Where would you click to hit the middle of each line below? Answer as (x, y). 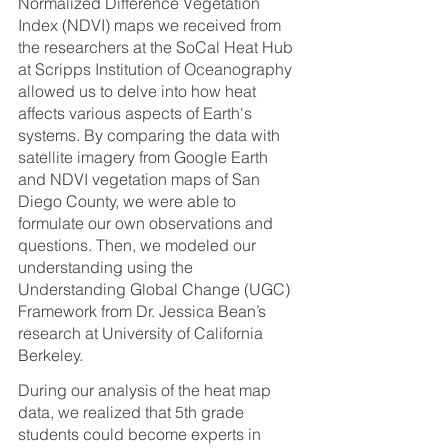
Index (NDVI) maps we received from (151, 24)
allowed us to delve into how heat (139, 90)
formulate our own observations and (147, 222)
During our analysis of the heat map (146, 390)
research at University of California (142, 332)
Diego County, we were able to (129, 200)
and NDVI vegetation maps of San (141, 178)
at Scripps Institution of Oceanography (157, 68)
